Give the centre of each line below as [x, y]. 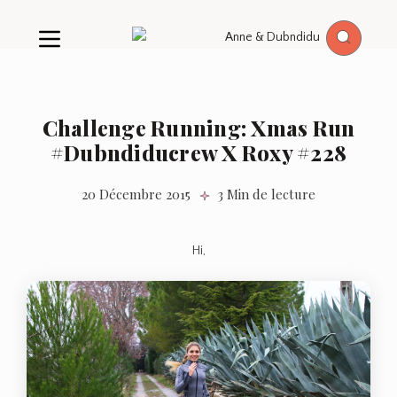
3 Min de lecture [263, 195]
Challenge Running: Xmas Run [198, 128]
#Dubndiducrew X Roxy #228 [198, 153]
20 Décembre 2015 [136, 195]
